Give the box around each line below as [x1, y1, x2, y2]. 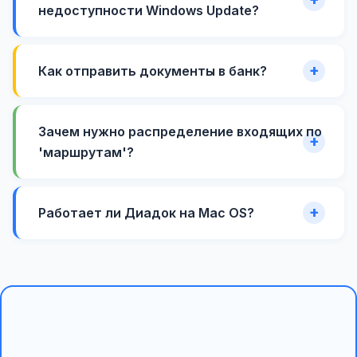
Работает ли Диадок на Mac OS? [38, 204, 254, 221]
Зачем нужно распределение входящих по [38, 123, 322, 139]
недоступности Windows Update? [38, 2, 259, 18]
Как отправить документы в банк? [38, 62, 267, 79]
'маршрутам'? [38, 143, 134, 160]
